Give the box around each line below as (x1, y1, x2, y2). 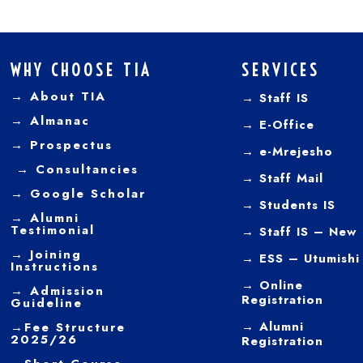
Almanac (23, 112, 90, 130)
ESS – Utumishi (258, 250, 360, 267)
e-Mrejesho (254, 143, 333, 160)
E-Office (254, 116, 314, 134)
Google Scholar (23, 185, 146, 203)
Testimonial (10, 221, 95, 239)
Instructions (10, 258, 99, 275)
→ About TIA (10, 88, 106, 105)
